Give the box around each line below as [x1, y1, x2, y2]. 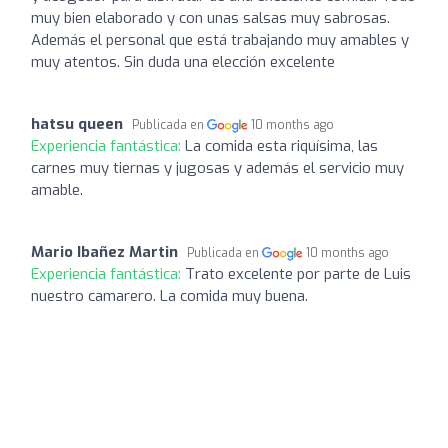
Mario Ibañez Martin [31, 241, 178, 262]
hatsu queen [31, 113, 123, 134]
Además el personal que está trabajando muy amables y [31, 29, 409, 50]
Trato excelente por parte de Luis [185, 263, 411, 284]
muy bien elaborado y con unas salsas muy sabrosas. [31, 7, 390, 28]
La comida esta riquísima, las [185, 135, 378, 156]
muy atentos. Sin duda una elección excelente [31, 51, 335, 72]
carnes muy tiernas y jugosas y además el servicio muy [31, 157, 404, 178]
